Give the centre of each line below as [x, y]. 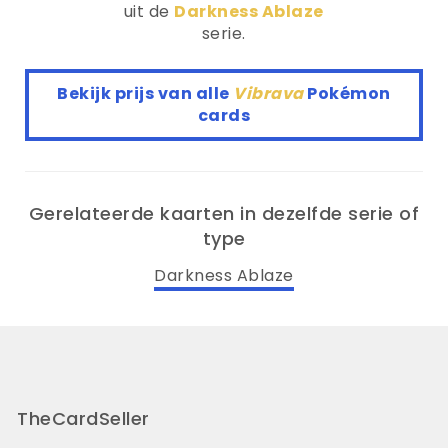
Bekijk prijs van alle [145, 93]
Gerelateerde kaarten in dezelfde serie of [224, 213]
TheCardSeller [83, 418]
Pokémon [349, 93]
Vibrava [270, 93]
